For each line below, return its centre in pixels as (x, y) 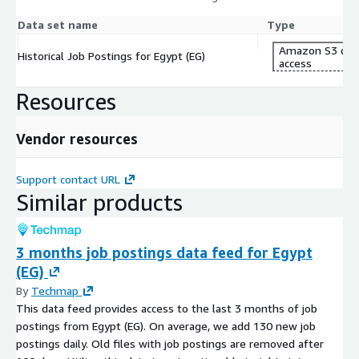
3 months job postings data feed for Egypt (164, 252)
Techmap (55, 290)
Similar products (99, 202)
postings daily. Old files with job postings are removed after (170, 343)
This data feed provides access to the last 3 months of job (167, 308)
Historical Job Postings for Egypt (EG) (111, 55)
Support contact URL (68, 179)
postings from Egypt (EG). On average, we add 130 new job (166, 325)
